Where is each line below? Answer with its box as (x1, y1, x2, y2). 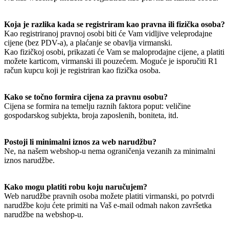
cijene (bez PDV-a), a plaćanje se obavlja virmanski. (4, 38, 174, 47)
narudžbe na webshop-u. (4, 210, 83, 219)
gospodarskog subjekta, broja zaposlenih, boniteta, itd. (4, 110, 178, 120)
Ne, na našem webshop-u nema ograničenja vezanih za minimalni (4, 146, 215, 155)
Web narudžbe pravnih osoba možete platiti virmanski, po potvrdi (4, 191, 214, 200)
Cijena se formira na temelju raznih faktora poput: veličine (4, 101, 191, 110)
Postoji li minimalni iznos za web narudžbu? (4, 137, 156, 146)
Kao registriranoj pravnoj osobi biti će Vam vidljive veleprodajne (4, 29, 212, 38)
